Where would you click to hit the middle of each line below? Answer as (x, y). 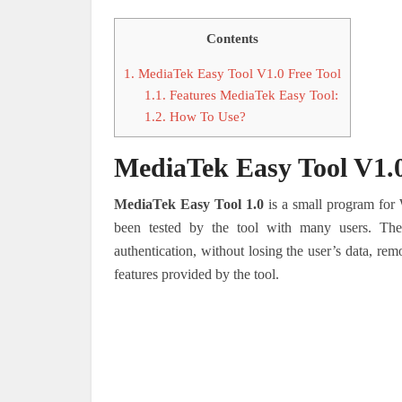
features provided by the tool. (197, 275)
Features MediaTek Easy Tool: (252, 95)
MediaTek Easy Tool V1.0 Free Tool (238, 74)
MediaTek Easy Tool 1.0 (189, 205)
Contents (232, 38)
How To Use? (205, 117)
